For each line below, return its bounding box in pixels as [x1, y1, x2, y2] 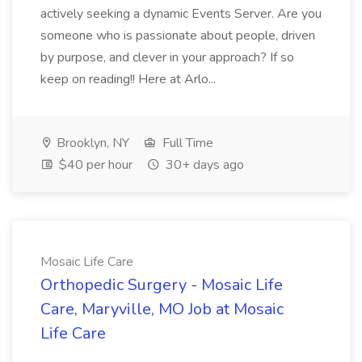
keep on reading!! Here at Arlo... [40, 70, 219, 88]
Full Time [159, 134, 213, 152]
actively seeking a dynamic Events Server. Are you [40, 5, 322, 23]
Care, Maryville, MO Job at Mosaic [40, 298, 284, 320]
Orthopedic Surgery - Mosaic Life [40, 274, 283, 296]
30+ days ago [162, 156, 244, 174]
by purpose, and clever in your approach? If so [40, 48, 294, 66]
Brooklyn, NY [53, 134, 129, 152]
